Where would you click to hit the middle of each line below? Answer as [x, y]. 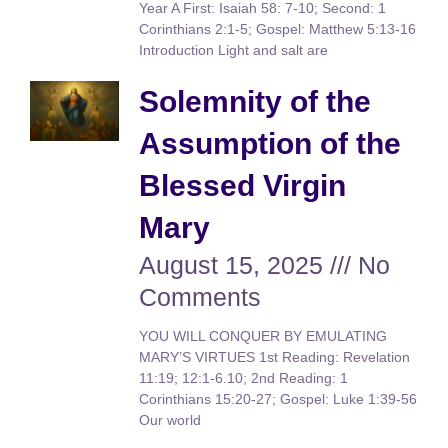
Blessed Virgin [243, 186]
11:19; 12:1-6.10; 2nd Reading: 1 [244, 378]
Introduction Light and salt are [234, 50]
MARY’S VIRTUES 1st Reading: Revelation [275, 357]
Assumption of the [270, 144]
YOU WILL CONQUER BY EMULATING [263, 336]
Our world [170, 420]
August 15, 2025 [235, 265]
